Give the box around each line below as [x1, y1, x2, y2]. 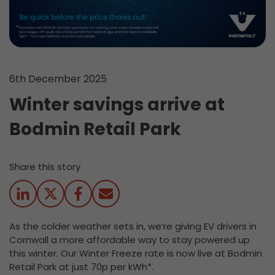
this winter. [9, 247, 61, 260]
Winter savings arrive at [9, 93, 225, 117]
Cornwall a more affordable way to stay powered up [9, 233, 250, 247]
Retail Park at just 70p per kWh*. [9, 260, 153, 274]
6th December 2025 [9, 72, 107, 87]
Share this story [9, 160, 80, 174]
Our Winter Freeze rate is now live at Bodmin [61, 247, 262, 260]
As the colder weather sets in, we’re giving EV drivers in [9, 220, 257, 233]
